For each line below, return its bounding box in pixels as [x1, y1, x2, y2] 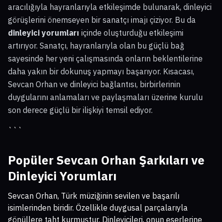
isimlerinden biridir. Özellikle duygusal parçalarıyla [8, 203, 188, 213]
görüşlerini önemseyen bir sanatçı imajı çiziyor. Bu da [8, 15, 196, 25]
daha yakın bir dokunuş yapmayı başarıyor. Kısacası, [8, 66, 194, 77]
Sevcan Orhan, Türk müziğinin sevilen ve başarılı [8, 191, 179, 201]
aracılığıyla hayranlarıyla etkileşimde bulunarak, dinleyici [8, 2, 212, 12]
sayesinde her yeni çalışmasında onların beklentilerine [8, 54, 203, 64]
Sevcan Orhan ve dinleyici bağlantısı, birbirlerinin [8, 79, 180, 90]
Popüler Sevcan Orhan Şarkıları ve [8, 152, 205, 168]
